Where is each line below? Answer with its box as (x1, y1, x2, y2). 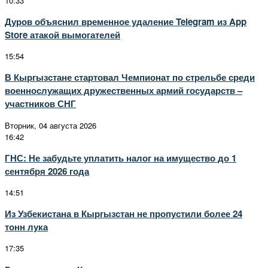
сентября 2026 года (5, 164, 89, 178)
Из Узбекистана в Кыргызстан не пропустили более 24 (5, 207, 242, 221)
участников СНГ (5, 97, 76, 111)
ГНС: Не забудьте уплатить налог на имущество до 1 (5, 151, 236, 165)
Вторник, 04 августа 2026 (5, 119, 96, 131)
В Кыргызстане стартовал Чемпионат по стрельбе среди (5, 71, 255, 84)
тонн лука (5, 220, 48, 234)
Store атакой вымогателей (5, 28, 120, 41)
